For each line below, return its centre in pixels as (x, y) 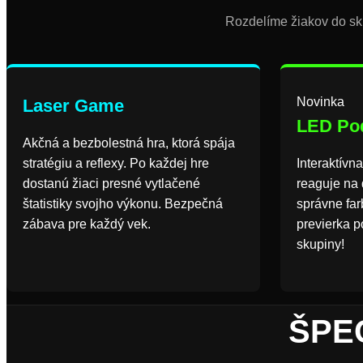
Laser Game (73, 106)
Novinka (321, 102)
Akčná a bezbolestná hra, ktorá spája (129, 143)
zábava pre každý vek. (87, 224)
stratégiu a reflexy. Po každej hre (116, 163)
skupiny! (321, 244)
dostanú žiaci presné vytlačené (111, 184)
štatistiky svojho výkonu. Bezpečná (123, 204)
